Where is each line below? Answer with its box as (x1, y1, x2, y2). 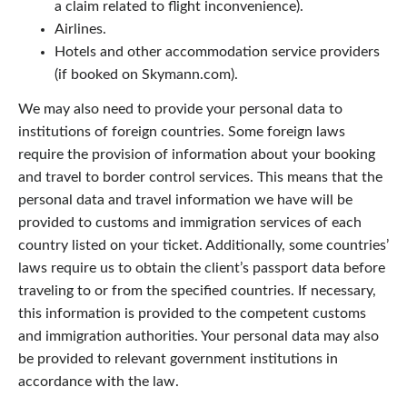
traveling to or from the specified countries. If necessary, (18, 283, 376, 299)
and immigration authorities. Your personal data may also (18, 329, 379, 344)
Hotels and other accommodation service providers (55, 45, 380, 60)
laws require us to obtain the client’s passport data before (18, 261, 385, 276)
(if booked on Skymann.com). (55, 67, 238, 83)
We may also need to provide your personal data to (18, 102, 342, 117)
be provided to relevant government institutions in (18, 352, 338, 367)
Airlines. (55, 22, 106, 37)
